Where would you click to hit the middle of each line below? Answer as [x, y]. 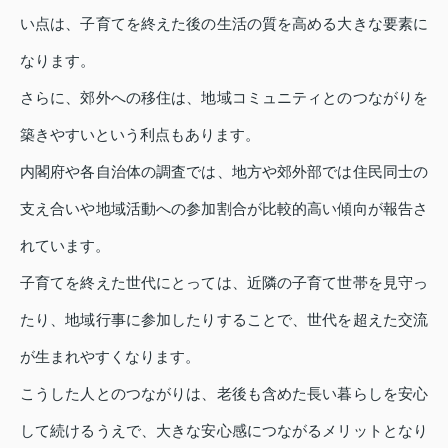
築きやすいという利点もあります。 [140, 134]
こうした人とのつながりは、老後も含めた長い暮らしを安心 [224, 393]
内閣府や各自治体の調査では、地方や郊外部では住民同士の [224, 171]
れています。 [65, 245]
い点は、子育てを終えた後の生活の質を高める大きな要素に [224, 23]
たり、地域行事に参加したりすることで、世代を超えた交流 [224, 319]
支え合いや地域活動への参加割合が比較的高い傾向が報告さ [224, 208]
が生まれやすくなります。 [110, 356]
